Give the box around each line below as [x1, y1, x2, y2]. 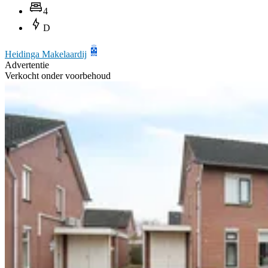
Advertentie [5, 59, 49, 70]
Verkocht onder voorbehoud [5, 70, 111, 81]
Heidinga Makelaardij [5, 48, 87, 59]
